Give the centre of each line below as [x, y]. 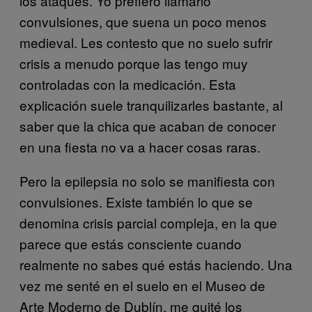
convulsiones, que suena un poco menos [143, 21]
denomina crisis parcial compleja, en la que [148, 222]
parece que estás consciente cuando [131, 243]
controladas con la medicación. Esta [128, 84]
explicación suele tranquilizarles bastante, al [151, 104]
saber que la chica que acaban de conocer [148, 125]
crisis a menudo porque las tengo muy [134, 63]
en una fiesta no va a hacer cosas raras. [140, 146]
